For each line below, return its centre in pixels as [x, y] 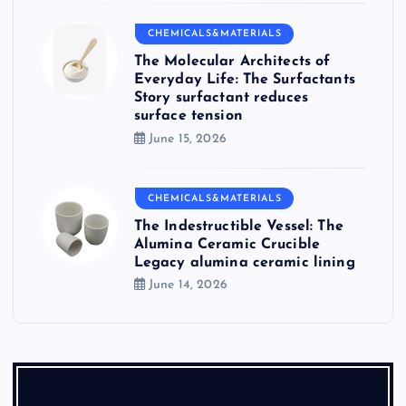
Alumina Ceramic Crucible [227, 244]
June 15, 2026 [185, 139]
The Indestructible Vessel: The [238, 226]
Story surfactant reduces [221, 98]
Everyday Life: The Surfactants [244, 80]
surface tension [188, 116]
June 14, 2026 [186, 285]
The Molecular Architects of [232, 62]
